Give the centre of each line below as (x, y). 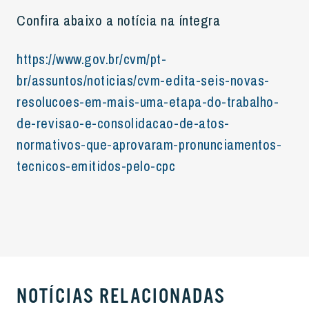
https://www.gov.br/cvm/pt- (92, 59)
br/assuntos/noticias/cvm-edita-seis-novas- (143, 80)
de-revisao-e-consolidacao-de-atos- (123, 123)
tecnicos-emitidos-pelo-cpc (96, 166)
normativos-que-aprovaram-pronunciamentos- (149, 144)
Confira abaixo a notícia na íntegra (119, 20)
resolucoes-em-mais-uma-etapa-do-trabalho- (148, 101)
